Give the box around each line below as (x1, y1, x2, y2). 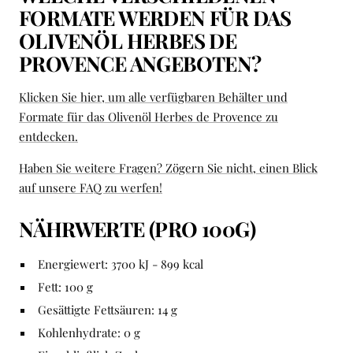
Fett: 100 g (37, 279, 93, 295)
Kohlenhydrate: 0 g (37, 325, 140, 341)
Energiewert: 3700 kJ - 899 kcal (37, 256, 203, 273)
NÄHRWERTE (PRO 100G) (19, 215, 255, 243)
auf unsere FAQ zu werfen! (19, 180, 162, 196)
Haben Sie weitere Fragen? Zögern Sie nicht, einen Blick (19, 160, 318, 176)
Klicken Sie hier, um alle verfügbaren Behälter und (19, 89, 288, 106)
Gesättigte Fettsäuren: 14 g (37, 302, 177, 318)
